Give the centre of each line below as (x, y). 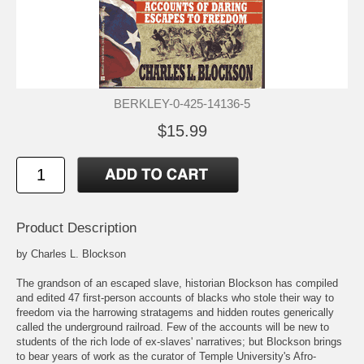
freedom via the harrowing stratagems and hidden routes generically (175, 313)
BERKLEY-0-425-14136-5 (182, 104)
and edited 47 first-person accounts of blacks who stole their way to (175, 298)
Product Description (76, 228)
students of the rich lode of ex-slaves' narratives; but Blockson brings (179, 342)
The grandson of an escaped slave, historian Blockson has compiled (177, 284)
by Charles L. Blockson (71, 254)
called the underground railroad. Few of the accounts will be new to (173, 327)
